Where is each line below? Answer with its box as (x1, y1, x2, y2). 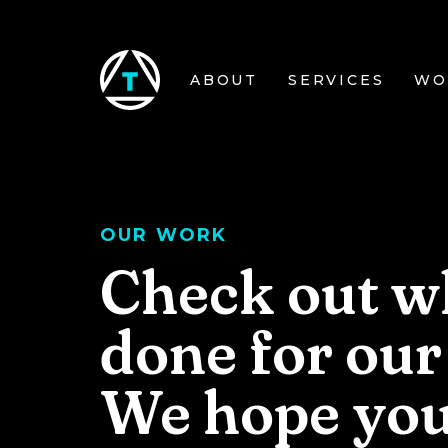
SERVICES (288, 71, 385, 89)
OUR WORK (100, 224, 228, 246)
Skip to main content (57, 71, 229, 90)
